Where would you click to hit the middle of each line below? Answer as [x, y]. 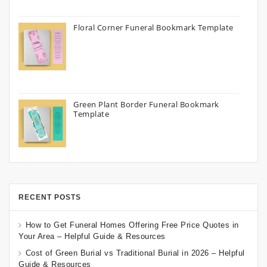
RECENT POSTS [50, 197]
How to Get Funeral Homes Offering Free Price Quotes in [132, 225]
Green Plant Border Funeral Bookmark [146, 104]
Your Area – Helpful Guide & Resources [92, 237]
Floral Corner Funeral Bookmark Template [153, 27]
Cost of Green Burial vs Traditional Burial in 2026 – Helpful [135, 253]
